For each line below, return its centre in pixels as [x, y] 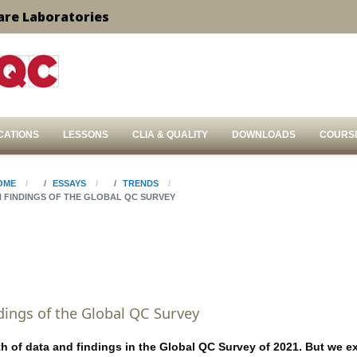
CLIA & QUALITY [170, 135]
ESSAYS [69, 183]
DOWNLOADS [264, 135]
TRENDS [140, 183]
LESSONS [86, 135]
